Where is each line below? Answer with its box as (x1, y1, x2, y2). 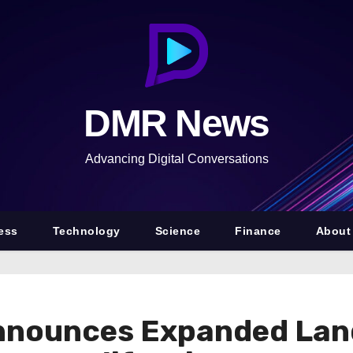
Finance (235, 225, 281, 237)
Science (154, 225, 201, 237)
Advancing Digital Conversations (84, 152, 269, 165)
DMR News (84, 102, 269, 144)
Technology (52, 225, 121, 237)
